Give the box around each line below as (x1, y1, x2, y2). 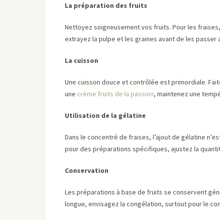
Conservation (65, 166, 109, 175)
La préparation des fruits (65, 1, 147, 10)
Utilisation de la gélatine (65, 111, 146, 120)
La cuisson (65, 56, 98, 65)
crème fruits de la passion (77, 89, 154, 98)
